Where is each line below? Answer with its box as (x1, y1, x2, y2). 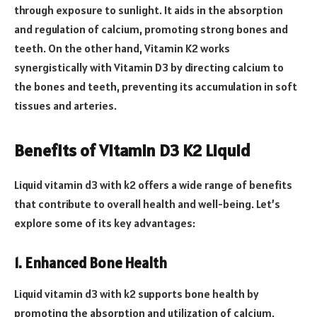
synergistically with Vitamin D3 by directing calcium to (14, 60, 284, 75)
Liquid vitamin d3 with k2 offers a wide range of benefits (14, 178, 292, 192)
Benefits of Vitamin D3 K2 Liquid (14, 139, 250, 162)
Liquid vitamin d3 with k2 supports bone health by (14, 287, 259, 301)
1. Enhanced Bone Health (14, 254, 167, 273)
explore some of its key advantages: (14, 216, 195, 231)
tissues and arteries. (14, 98, 117, 113)
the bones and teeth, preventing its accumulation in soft (14, 79, 297, 94)
